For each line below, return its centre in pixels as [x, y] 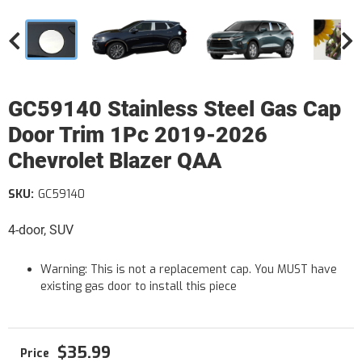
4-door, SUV [41, 230]
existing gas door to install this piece [139, 286]
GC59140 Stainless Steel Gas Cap [175, 109]
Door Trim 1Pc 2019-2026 [138, 135]
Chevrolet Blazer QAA [115, 161]
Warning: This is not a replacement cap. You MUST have [189, 269]
